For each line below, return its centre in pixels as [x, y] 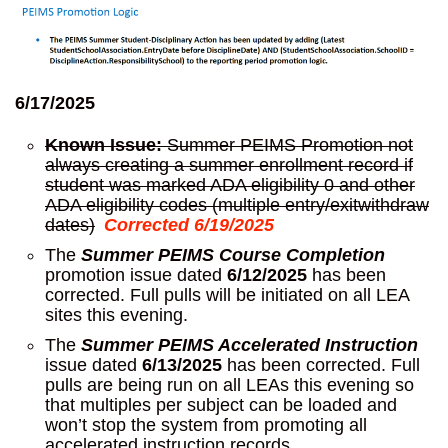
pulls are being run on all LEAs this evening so [229, 384]
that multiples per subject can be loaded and [221, 404]
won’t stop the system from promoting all [206, 424]
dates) [70, 224]
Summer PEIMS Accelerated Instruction [249, 344]
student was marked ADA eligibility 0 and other [230, 184]
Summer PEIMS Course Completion [233, 254]
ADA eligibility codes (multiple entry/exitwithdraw [237, 204]
